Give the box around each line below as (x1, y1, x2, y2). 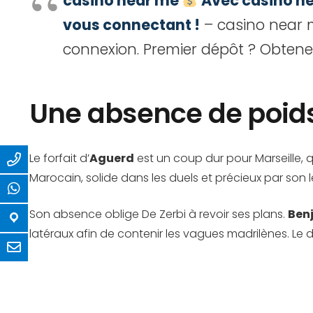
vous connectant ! (63, 15, 200, 35)
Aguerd (89, 150, 134, 166)
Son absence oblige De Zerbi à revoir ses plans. (29, 206, 288, 222)
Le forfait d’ (29, 150, 89, 166)
